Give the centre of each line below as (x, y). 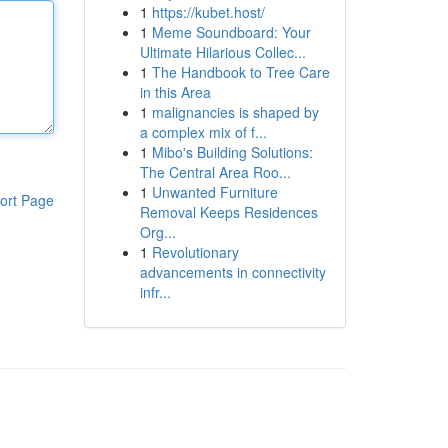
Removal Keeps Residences (228, 212)
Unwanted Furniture (214, 192)
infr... (155, 292)
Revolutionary (195, 252)
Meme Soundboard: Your (231, 32)
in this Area (175, 92)
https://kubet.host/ (208, 12)
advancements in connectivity (232, 272)
